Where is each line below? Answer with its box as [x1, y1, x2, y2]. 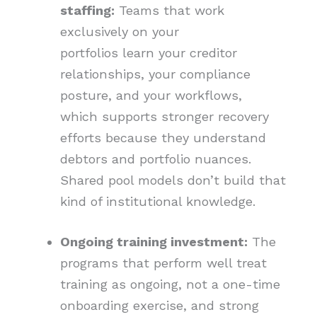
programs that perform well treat [59, 255, 267, 271]
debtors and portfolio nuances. [59, 151, 251, 166]
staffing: [59, 2, 115, 18]
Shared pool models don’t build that [59, 172, 286, 188]
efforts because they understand [59, 129, 266, 145]
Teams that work [114, 2, 224, 18]
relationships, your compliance [59, 66, 250, 81]
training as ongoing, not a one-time [59, 277, 280, 292]
